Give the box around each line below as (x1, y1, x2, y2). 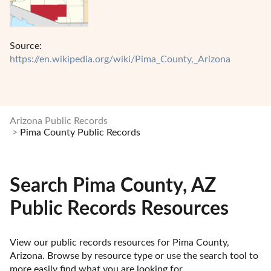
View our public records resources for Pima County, (10, 238, 229, 248)
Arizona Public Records (10, 116, 108, 126)
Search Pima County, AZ (10, 175, 216, 195)
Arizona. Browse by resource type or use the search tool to (10, 251, 258, 261)
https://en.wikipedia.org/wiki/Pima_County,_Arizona (10, 54, 230, 64)
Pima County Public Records (20, 128, 140, 137)
